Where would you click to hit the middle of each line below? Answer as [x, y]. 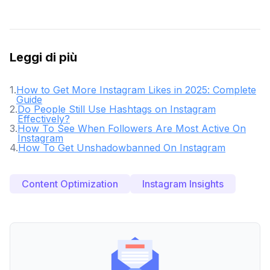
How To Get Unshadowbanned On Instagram [122, 148]
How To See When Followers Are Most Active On [132, 128]
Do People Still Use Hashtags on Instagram [117, 109]
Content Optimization [70, 184]
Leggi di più [43, 57]
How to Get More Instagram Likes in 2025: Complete [136, 90]
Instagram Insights [183, 184]
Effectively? [44, 119]
